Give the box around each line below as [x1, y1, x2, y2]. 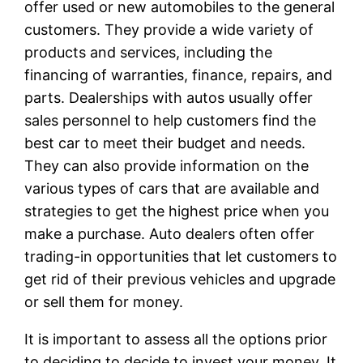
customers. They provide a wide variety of [24, 20, 314, 38]
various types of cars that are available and [24, 179, 320, 197]
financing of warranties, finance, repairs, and [24, 66, 333, 83]
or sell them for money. [24, 293, 184, 310]
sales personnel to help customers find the [24, 111, 317, 129]
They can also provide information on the [24, 156, 310, 174]
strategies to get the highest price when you [24, 202, 330, 220]
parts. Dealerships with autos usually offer [24, 88, 314, 106]
